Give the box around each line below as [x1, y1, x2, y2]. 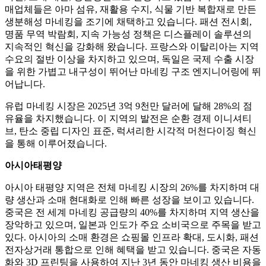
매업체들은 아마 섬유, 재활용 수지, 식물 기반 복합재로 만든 [5, 4, 256, 15]
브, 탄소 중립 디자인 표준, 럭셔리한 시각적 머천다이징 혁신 [5, 126, 256, 137]
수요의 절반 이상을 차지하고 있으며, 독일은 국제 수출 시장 [5, 54, 254, 65]
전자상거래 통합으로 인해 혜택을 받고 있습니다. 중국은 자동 [5, 245, 261, 255]
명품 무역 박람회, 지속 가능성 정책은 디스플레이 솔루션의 [5, 29, 252, 40]
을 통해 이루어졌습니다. [5, 138, 107, 149]
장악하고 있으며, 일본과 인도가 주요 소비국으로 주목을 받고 [5, 220, 261, 230]
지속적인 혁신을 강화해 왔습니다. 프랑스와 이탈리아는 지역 [5, 42, 259, 52]
